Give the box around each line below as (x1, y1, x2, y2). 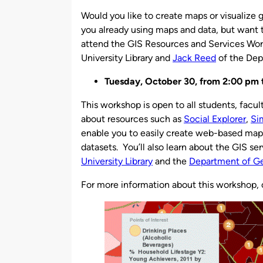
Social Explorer (184, 113, 246, 124)
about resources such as (81, 113, 184, 124)
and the (153, 155, 189, 167)
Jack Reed (173, 52, 216, 63)
